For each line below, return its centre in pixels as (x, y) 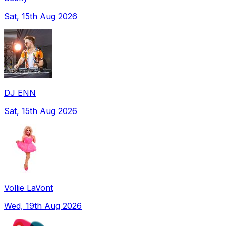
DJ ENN (20, 93)
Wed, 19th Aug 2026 (43, 206)
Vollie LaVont (29, 187)
